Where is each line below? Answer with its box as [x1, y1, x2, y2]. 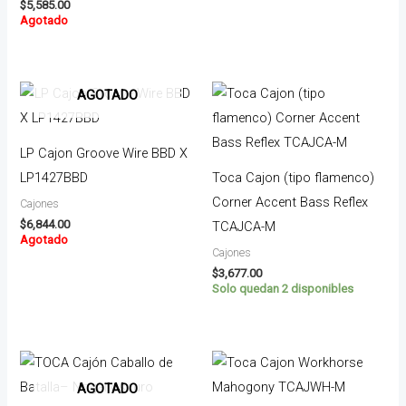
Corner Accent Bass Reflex [212, 193, 368, 210]
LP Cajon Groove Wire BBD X [20, 144, 188, 161]
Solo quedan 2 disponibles [212, 282, 353, 296]
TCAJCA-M [212, 217, 275, 235]
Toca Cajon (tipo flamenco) [212, 169, 374, 186]
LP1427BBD [20, 169, 89, 186]
